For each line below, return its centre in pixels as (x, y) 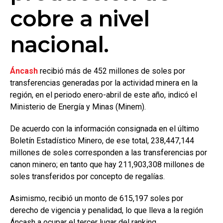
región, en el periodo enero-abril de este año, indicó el (104, 95)
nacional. (59, 44)
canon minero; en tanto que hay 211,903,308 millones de (107, 164)
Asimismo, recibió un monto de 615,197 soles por (97, 198)
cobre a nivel (80, 18)
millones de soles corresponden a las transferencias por (109, 152)
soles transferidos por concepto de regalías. (87, 176)
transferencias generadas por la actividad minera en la (104, 83)
